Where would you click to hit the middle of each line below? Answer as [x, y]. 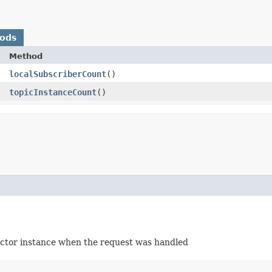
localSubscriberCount [58, 74]
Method [26, 56]
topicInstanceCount [53, 92]
